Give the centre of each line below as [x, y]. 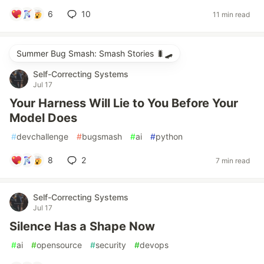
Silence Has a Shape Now [82, 226]
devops [154, 245]
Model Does [43, 118]
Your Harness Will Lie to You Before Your [124, 103]
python [169, 136]
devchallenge [42, 136]
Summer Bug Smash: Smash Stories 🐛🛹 [95, 53]
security [111, 245]
